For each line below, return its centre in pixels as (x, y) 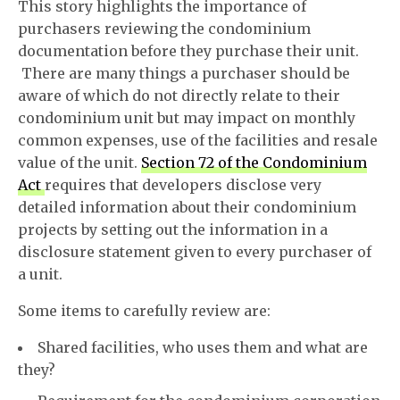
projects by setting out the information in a (173, 229)
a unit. (41, 274)
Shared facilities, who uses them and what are (203, 347)
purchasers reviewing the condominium (165, 29)
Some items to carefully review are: (145, 311)
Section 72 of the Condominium (254, 162)
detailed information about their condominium (187, 207)
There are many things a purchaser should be (184, 73)
